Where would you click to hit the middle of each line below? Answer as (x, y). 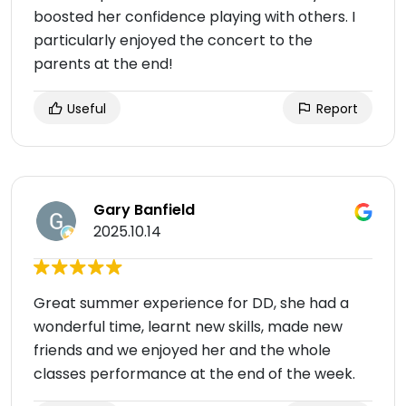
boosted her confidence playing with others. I (194, 17)
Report (335, 109)
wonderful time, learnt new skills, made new (188, 327)
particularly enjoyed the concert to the (173, 40)
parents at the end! (103, 64)
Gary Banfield (144, 210)
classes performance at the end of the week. (194, 374)
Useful (85, 109)
